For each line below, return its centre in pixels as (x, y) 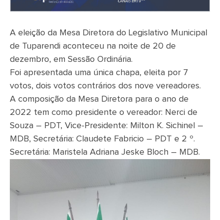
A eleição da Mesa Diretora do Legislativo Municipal (109, 33)
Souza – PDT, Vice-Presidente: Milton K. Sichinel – (107, 125)
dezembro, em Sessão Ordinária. (71, 59)
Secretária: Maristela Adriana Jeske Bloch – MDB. (105, 152)
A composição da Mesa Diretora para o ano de (99, 99)
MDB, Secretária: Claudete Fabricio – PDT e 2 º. (102, 139)
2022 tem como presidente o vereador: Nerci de (104, 112)
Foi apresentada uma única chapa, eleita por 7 (99, 72)
